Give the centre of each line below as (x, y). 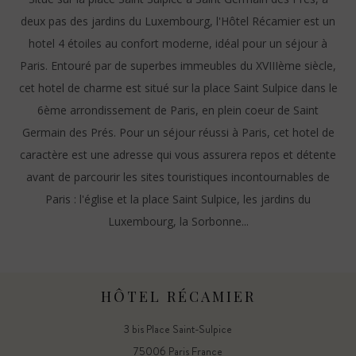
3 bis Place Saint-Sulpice (178, 329)
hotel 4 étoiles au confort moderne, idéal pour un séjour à (178, 43)
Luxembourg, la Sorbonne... (178, 221)
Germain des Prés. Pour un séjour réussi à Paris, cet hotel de (178, 132)
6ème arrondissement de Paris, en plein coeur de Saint (178, 110)
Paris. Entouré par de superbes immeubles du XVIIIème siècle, (178, 66)
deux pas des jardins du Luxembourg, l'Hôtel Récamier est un (178, 21)
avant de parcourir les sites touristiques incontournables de (178, 177)
